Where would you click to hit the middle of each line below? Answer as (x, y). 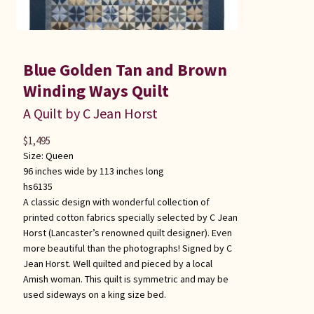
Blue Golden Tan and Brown (125, 70)
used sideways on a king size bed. (94, 295)
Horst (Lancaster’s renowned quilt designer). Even (127, 233)
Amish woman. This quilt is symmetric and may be (125, 279)
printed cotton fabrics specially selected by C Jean (130, 218)
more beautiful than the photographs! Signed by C (127, 248)
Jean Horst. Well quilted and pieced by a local (117, 264)
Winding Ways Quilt (96, 91)
